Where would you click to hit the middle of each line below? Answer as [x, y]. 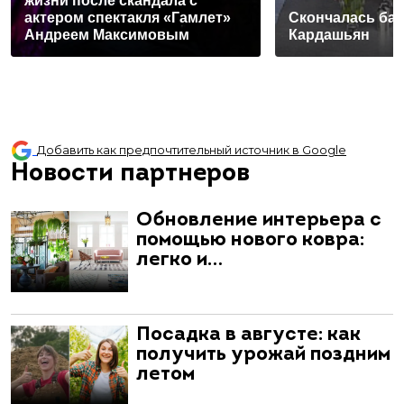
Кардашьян [330, 35]
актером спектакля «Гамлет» [128, 18]
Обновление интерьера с [259, 220]
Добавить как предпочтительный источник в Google [192, 151]
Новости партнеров [130, 174]
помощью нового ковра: [250, 240]
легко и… [179, 260]
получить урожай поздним [263, 354]
